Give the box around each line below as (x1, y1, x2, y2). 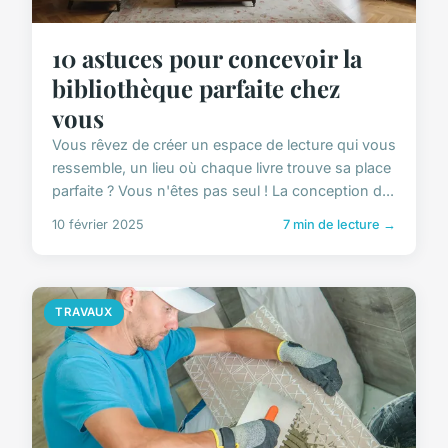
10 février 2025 (52, 217, 144, 233)
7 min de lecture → (283, 217, 396, 233)
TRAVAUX (55, 305, 113, 320)
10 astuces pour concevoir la (52, 42, 362, 75)
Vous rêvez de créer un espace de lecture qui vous (52, 136, 396, 154)
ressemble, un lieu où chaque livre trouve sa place (52, 159, 391, 177)
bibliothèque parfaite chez (52, 72, 340, 105)
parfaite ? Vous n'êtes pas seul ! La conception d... (52, 182, 394, 200)
